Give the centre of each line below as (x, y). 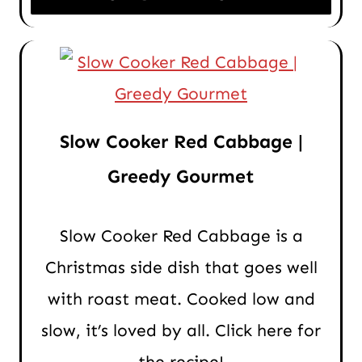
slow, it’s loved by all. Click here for (181, 330)
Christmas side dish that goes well (181, 267)
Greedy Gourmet (181, 176)
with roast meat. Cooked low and (181, 299)
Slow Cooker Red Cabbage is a (181, 236)
